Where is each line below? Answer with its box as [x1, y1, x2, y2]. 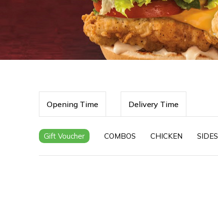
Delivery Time [128, 99, 179, 109]
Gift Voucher [44, 131, 85, 141]
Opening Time [47, 99, 98, 109]
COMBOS [104, 131, 136, 141]
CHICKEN [150, 131, 182, 141]
